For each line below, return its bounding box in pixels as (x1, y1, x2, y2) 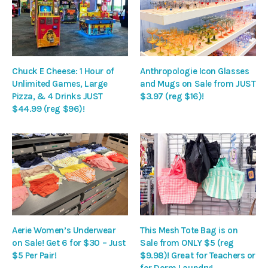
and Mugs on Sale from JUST (140, 78, 256, 90)
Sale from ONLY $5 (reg (140, 237, 234, 248)
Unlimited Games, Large (12, 78, 108, 90)
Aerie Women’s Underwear (12, 224, 116, 236)
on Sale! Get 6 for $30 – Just (12, 237, 126, 248)
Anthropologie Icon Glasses (140, 66, 249, 77)
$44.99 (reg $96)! (12, 103, 85, 115)
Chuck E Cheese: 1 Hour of (12, 66, 114, 77)
